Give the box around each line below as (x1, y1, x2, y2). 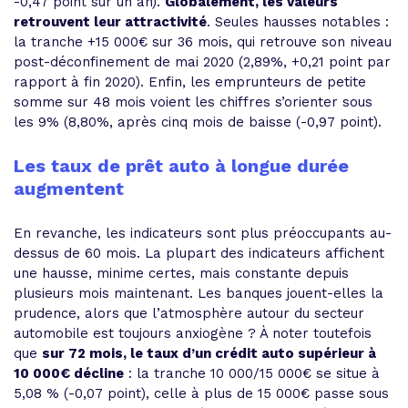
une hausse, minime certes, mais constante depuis (14, 265, 349, 281)
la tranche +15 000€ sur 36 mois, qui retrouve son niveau (14, 34, 392, 50)
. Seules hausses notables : (207, 14, 389, 30)
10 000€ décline (14, 365, 124, 382)
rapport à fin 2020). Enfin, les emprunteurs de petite (14, 74, 366, 90)
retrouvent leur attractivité (14, 14, 207, 30)
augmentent (14, 178, 124, 199)
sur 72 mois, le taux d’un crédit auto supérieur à (42, 345, 376, 362)
